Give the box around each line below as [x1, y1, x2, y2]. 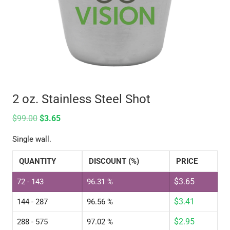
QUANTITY [18, 157, 56, 166]
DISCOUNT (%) [88, 157, 139, 166]
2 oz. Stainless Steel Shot [12, 92, 150, 107]
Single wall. [12, 135, 51, 144]
